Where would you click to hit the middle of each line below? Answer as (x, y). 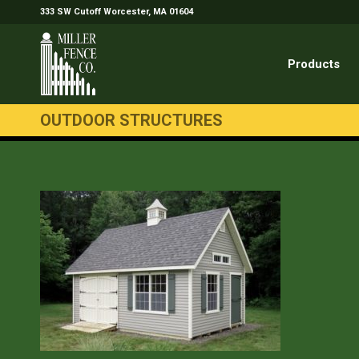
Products (314, 64)
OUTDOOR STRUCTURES (131, 120)
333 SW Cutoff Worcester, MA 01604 (117, 12)
